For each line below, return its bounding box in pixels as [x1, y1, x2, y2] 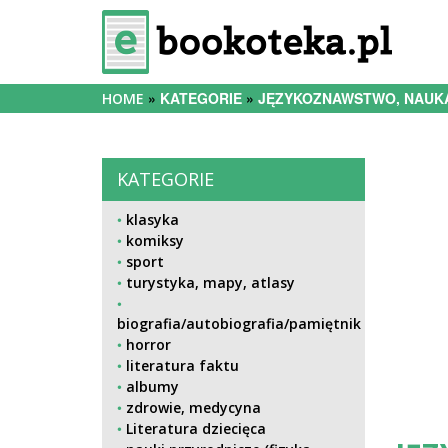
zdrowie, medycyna [126, 398, 261, 417]
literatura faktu [126, 356, 239, 375]
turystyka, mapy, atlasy [126, 273, 295, 292]
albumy [126, 377, 179, 396]
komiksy [126, 231, 184, 250]
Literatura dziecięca [126, 419, 266, 438]
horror [126, 335, 171, 354]
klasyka [126, 210, 179, 229]
